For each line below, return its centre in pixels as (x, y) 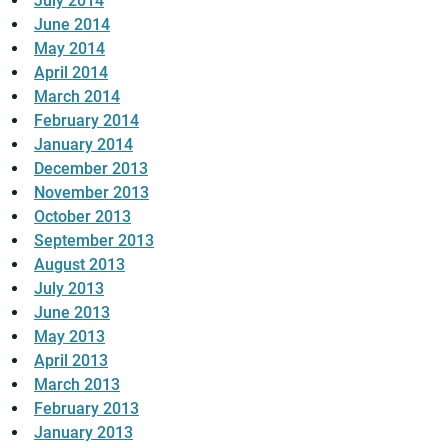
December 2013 (91, 168)
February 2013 (86, 408)
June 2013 (72, 312)
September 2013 (94, 240)
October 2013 (82, 216)
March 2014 (77, 96)
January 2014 (83, 144)
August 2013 (79, 264)
